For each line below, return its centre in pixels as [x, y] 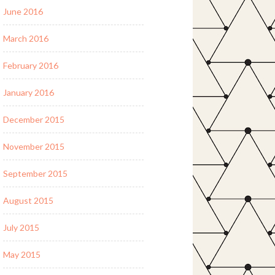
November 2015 [33, 146]
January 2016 [28, 92]
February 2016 [30, 65]
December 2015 [33, 119]
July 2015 [21, 227]
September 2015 [35, 173]
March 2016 [25, 38]
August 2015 [28, 200]
